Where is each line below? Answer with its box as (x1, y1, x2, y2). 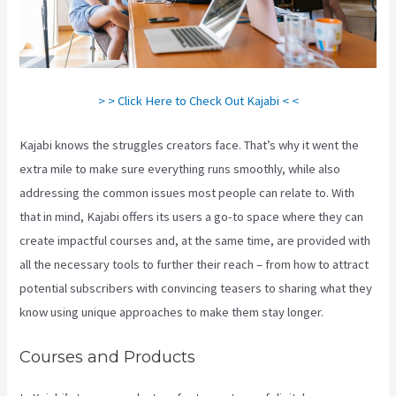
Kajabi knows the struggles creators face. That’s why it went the (19, 137, 360, 154)
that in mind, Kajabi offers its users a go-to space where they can (19, 209, 364, 225)
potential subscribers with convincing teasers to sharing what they (19, 280, 373, 297)
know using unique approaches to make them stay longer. (19, 304, 324, 321)
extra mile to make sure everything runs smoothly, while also (19, 161, 341, 178)
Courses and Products (19, 346, 196, 368)
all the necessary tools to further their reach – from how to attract (19, 256, 369, 273)
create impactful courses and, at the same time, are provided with (19, 232, 371, 249)
